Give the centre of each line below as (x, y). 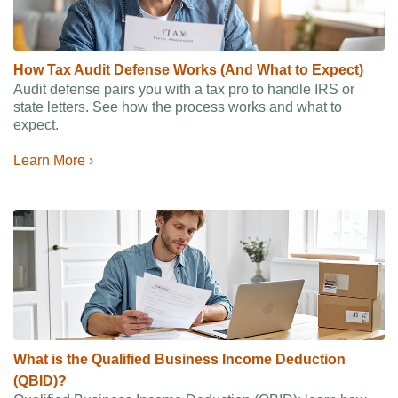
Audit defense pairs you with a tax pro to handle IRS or (184, 89)
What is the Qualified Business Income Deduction (179, 359)
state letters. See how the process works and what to (178, 107)
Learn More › (53, 160)
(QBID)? (40, 381)
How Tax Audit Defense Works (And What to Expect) (188, 70)
